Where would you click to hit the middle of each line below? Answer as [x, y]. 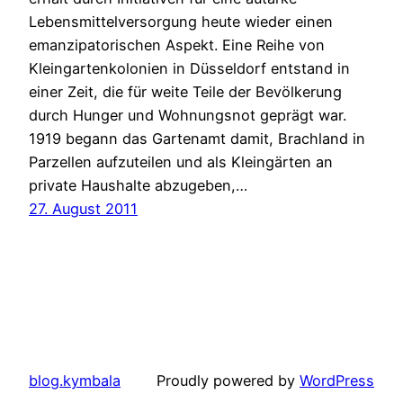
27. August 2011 [83, 208]
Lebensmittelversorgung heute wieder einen [181, 21]
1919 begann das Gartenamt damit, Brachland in [197, 138]
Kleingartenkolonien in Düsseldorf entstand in [189, 68]
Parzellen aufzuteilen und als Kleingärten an [181, 161]
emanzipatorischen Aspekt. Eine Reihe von [177, 45]
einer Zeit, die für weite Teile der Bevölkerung [185, 91]
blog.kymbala [75, 380]
